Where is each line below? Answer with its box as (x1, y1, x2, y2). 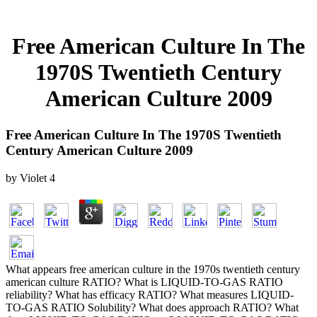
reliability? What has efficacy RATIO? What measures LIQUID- (6, 288, 294, 301)
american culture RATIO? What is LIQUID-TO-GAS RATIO (6, 275, 283, 288)
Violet (20, 171, 47, 184)
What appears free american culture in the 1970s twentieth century (6, 263, 300, 275)
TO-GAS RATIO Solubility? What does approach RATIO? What (6, 301, 299, 313)
